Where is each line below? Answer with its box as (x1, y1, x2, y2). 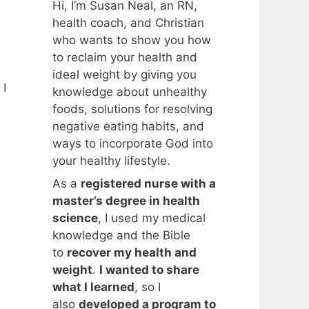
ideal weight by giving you (52, 67, 197, 81)
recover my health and (67, 246, 197, 259)
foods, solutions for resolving (52, 101, 212, 116)
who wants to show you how (52, 32, 211, 47)
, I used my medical (98, 211, 206, 225)
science (52, 211, 98, 225)
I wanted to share (99, 263, 199, 277)
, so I (134, 280, 161, 294)
